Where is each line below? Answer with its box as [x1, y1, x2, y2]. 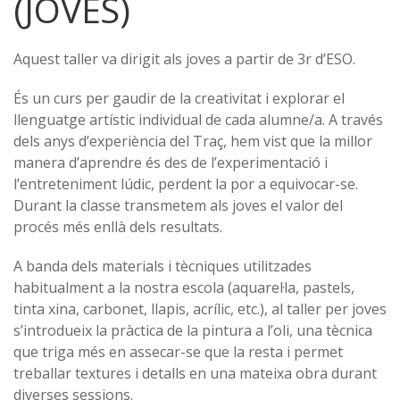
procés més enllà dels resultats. [13, 217, 222, 237]
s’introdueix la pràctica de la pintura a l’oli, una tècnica [13, 321, 372, 340]
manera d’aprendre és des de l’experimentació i [13, 153, 328, 172]
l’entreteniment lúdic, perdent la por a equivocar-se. [13, 174, 358, 194]
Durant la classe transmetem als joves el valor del [13, 196, 343, 215]
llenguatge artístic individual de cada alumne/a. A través [13, 110, 383, 129]
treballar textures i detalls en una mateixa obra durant [13, 363, 377, 383]
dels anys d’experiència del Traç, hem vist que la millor [13, 131, 372, 151]
